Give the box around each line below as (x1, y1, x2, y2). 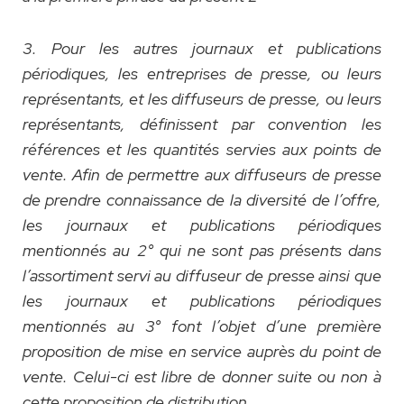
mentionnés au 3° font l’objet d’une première (23, 316, 381, 337)
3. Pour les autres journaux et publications (23, 38, 381, 60)
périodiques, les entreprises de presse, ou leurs (23, 63, 381, 85)
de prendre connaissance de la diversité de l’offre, (23, 189, 381, 211)
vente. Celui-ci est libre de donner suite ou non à (23, 366, 381, 388)
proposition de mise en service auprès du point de (23, 341, 381, 363)
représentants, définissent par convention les (23, 114, 381, 135)
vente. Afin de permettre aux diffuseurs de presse (23, 164, 381, 186)
